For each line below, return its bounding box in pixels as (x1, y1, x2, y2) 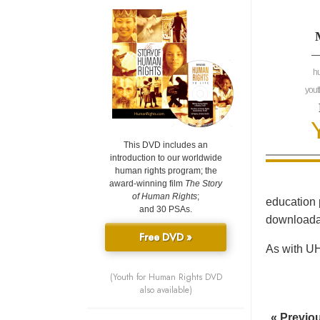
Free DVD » (139, 230, 192, 245)
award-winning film (109, 179, 185, 189)
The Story (185, 179, 222, 189)
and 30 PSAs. (139, 204, 192, 215)
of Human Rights (132, 191, 197, 202)
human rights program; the (114, 166, 217, 176)
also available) (139, 284, 192, 297)
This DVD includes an (124, 140, 208, 151)
